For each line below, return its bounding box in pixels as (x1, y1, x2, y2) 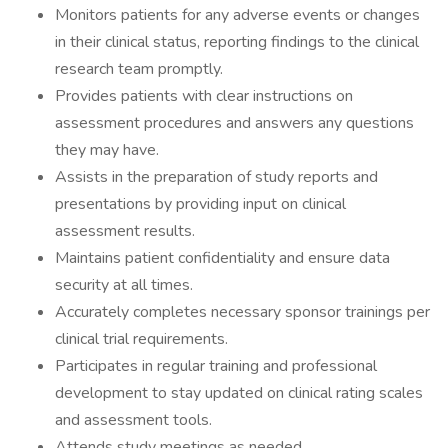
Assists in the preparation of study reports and (55, 166, 378, 188)
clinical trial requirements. (55, 328, 228, 350)
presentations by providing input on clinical (55, 193, 346, 215)
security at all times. (55, 274, 193, 296)
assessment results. (55, 220, 195, 242)
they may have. (55, 139, 159, 161)
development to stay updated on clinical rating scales (55, 382, 423, 404)
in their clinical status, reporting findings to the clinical (55, 31, 419, 53)
